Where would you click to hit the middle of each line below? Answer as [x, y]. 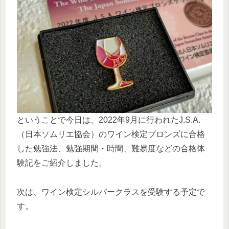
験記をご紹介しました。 [62, 163]
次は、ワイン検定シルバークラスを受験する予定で [111, 192]
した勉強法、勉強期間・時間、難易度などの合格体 [111, 149]
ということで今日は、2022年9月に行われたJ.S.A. [109, 120]
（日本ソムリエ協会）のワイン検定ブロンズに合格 [111, 134]
